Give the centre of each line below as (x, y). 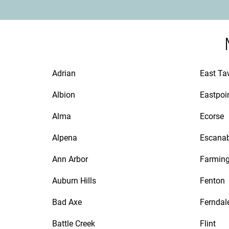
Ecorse (212, 116)
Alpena (65, 138)
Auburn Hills (74, 181)
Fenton (212, 181)
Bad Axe (67, 202)
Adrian (64, 73)
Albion (64, 95)
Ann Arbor (70, 159)
